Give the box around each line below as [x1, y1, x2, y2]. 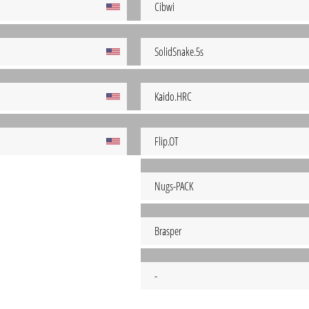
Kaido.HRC [154, 89, 192, 104]
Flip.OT [154, 134, 179, 149]
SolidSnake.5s [154, 44, 203, 59]
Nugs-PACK [154, 179, 193, 194]
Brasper [154, 223, 181, 239]
